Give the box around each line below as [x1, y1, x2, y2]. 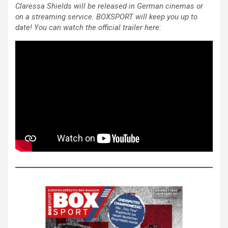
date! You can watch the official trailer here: [15, 23, 161, 33]
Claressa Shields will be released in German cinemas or [15, 2, 203, 11]
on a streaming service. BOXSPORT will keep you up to [15, 12, 197, 22]
